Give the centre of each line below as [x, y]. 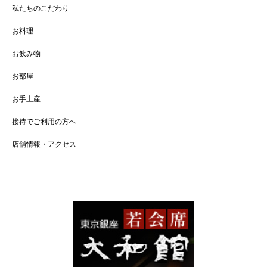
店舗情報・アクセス [44, 144]
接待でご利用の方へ [44, 121]
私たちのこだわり [41, 8]
